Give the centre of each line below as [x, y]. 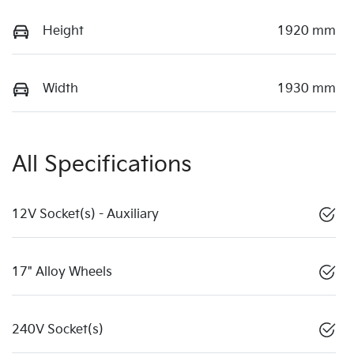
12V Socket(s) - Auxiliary [85, 214]
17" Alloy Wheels [62, 272]
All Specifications [102, 164]
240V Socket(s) [58, 330]
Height [63, 31]
